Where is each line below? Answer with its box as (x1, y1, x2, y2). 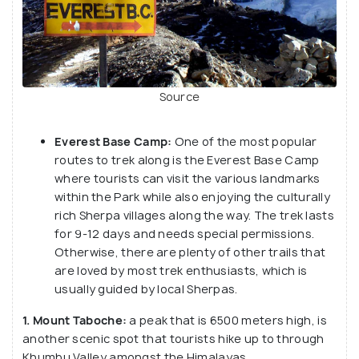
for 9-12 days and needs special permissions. (54, 225, 315, 241)
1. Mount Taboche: (22, 312, 127, 328)
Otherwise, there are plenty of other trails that (54, 244, 326, 260)
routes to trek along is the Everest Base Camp (54, 151, 320, 167)
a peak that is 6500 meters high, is (127, 312, 327, 328)
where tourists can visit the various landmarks (54, 170, 321, 186)
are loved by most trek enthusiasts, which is (54, 262, 308, 278)
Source (159, 88, 200, 104)
